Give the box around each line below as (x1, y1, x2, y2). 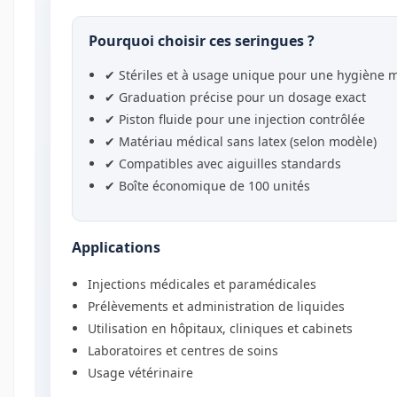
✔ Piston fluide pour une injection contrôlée (104, 111, 365, 128)
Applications (71, 237, 160, 258)
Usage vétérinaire (87, 364, 193, 382)
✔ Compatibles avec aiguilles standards (104, 155, 341, 173)
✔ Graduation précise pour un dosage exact (104, 89, 366, 106)
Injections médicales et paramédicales (87, 276, 316, 293)
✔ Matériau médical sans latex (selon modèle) (104, 133, 377, 151)
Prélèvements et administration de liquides (87, 298, 345, 315)
